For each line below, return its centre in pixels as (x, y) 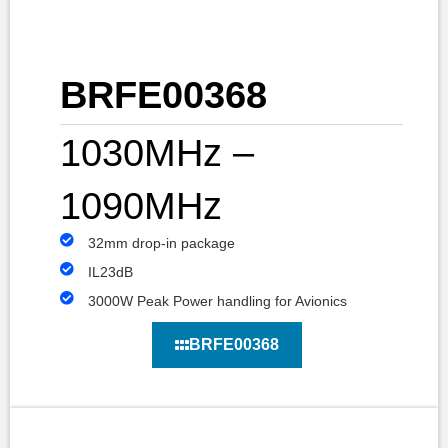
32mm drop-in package (161, 243)
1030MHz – (157, 153)
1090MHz (141, 206)
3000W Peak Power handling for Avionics (217, 301)
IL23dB (110, 272)
